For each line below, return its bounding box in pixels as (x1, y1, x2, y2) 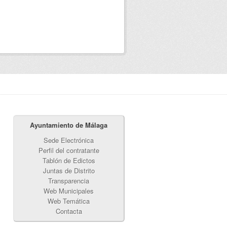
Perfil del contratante (38, 145, 99, 155)
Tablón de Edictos (42, 156, 95, 165)
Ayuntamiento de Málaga (30, 120, 107, 130)
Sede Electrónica (44, 135, 94, 145)
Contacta (55, 206, 82, 216)
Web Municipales (44, 186, 94, 196)
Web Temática (48, 196, 90, 206)
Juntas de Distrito (43, 166, 95, 175)
